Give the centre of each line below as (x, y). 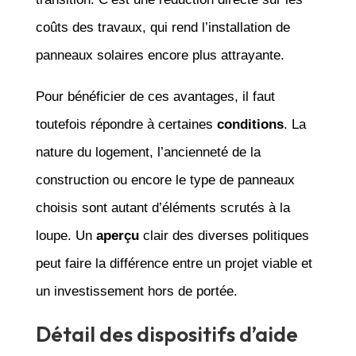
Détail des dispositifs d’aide (166, 334)
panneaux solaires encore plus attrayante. (160, 55)
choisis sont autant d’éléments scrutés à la (163, 207)
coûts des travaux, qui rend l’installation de (163, 27)
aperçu (117, 235)
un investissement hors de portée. (136, 291)
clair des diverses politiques (224, 235)
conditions (250, 124)
